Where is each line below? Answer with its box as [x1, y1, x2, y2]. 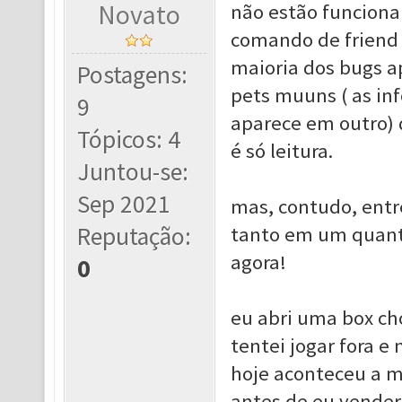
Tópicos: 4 [77, 124, 181, 155]
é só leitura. [230, 138, 333, 163]
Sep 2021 [77, 188, 171, 220]
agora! [230, 249, 286, 275]
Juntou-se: [77, 156, 189, 188]
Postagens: [77, 59, 188, 91]
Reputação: [77, 221, 192, 252]
